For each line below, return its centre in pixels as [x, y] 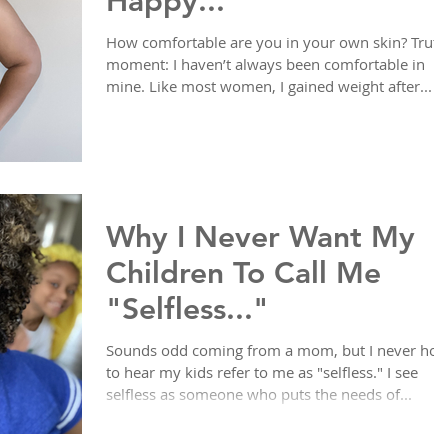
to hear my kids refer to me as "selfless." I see [262, 372]
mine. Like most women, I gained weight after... [269, 86]
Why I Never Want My [260, 237]
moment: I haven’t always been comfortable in [265, 64]
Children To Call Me [243, 273]
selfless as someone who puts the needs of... [259, 394]
